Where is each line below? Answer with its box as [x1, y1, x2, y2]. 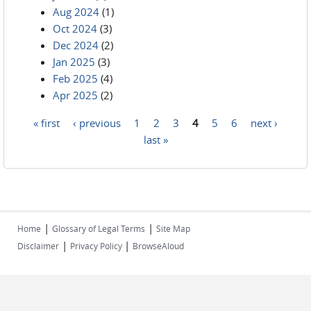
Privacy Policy [70, 240, 124, 251]
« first [33, 115, 60, 129]
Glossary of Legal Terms [52, 223, 145, 234]
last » [143, 132, 168, 146]
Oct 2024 [53, 22, 97, 35]
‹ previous [73, 115, 121, 129]
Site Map [156, 223, 190, 234]
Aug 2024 [53, 5, 99, 19]
